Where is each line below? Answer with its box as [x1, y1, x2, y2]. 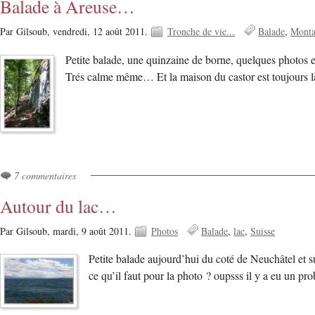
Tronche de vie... [167, 25, 235, 39]
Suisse [250, 224, 276, 238]
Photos [151, 224, 178, 238]
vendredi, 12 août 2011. [53, 25, 150, 39]
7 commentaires [14, 169, 76, 183]
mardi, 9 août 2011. [53, 224, 134, 238]
